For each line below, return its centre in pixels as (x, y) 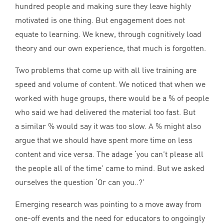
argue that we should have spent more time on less (104, 140)
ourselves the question (55, 182)
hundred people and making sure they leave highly (103, 6)
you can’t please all (170, 154)
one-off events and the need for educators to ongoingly (110, 218)
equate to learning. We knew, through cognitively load (108, 34)
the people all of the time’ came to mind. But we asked (110, 168)
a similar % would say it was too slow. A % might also (108, 126)
